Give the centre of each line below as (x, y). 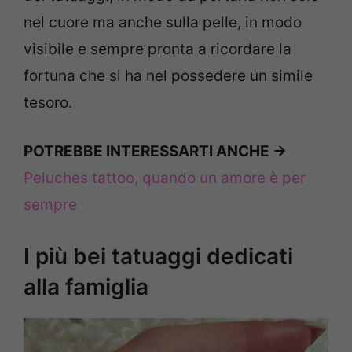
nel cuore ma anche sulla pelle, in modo (163, 22)
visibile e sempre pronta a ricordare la (158, 49)
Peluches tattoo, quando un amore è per (165, 178)
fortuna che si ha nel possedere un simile (168, 75)
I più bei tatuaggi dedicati (158, 256)
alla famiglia (86, 286)
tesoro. (48, 102)
